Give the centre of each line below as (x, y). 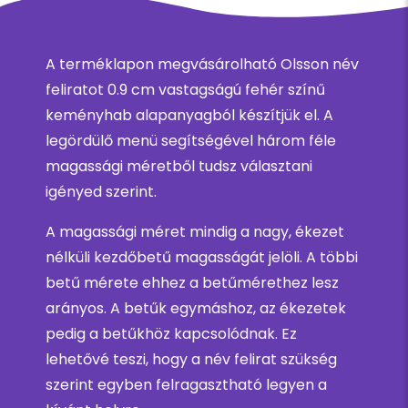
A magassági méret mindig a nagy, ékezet (195, 232)
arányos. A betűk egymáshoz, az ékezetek (196, 309)
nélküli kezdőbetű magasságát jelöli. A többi (202, 258)
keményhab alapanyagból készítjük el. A (189, 116)
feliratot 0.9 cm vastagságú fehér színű (185, 90)
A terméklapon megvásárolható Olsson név (202, 65)
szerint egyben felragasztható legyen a (186, 385)
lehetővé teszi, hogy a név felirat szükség (191, 360)
